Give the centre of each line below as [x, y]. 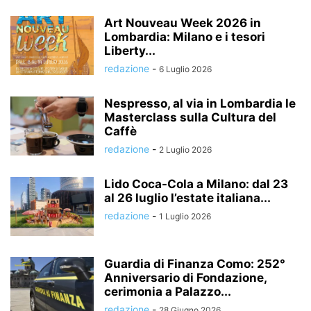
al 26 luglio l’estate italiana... [187, 197]
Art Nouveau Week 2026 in [183, 23]
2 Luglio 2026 [185, 149]
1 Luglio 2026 [185, 216]
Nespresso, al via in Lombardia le [200, 103]
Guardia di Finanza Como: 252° [195, 263]
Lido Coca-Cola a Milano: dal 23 [196, 184]
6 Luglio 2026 [185, 69]
